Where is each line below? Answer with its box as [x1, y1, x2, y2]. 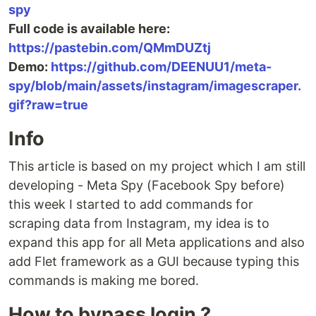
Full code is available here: [8, 21, 170, 36]
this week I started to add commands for [8, 197, 253, 212]
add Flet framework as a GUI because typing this [8, 254, 299, 269]
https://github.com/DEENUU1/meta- [51, 59, 272, 74]
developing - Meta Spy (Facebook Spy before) [8, 178, 285, 193]
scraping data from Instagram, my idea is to [8, 216, 269, 231]
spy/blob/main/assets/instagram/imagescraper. [8, 78, 301, 93]
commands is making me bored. [8, 273, 199, 288]
